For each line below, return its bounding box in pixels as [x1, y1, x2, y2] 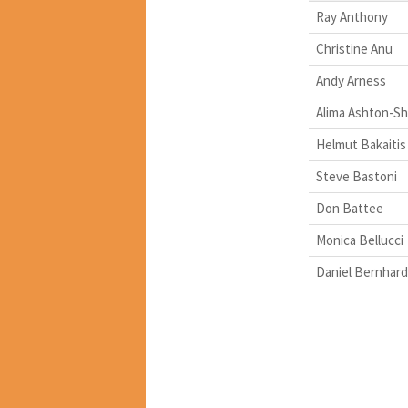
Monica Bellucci [315, 231, 403, 250]
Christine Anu [315, 40, 393, 58]
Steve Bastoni [315, 168, 397, 186]
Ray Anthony [315, 8, 388, 26]
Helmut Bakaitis [315, 136, 406, 154]
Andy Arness [315, 72, 386, 90]
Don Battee [315, 199, 383, 218]
